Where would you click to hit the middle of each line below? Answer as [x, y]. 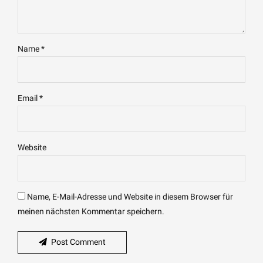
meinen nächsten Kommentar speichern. [91, 211]
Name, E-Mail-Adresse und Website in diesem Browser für [130, 196]
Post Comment [78, 242]
